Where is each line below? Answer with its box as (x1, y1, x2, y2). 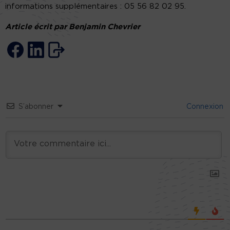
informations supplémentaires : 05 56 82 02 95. (5, 3, 186, 11)
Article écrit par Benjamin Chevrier (5, 23, 140, 31)
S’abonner (18, 103, 53, 111)
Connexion (184, 103, 223, 111)
